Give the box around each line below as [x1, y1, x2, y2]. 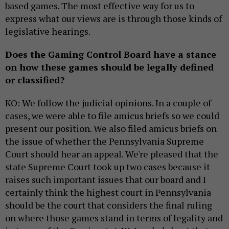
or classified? [5, 74, 64, 86]
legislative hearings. [5, 25, 90, 38]
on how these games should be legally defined [5, 61, 214, 74]
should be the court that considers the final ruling [5, 199, 212, 212]
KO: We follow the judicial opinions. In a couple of [5, 97, 211, 109]
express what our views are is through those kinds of [5, 12, 222, 25]
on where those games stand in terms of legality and [5, 212, 223, 224]
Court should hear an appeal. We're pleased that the [5, 148, 218, 161]
